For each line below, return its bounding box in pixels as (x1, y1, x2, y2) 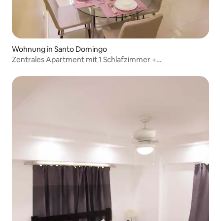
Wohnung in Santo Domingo (12, 44, 107, 54)
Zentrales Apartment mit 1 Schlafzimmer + (12, 54, 156, 64)
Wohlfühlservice (12, 64, 67, 74)
